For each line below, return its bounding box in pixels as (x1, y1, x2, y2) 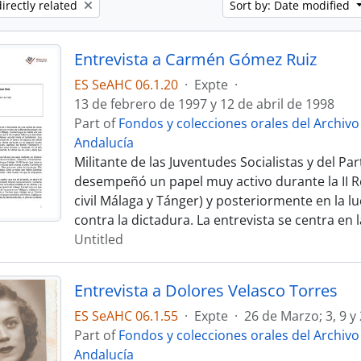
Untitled (73, 230, 123, 248)
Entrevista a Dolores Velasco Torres (73, 280, 338, 301)
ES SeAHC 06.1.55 (73, 307, 178, 325)
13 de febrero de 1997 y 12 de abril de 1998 (73, 95, 334, 113)
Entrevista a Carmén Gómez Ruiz (73, 48, 317, 70)
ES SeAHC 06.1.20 (73, 76, 178, 93)
